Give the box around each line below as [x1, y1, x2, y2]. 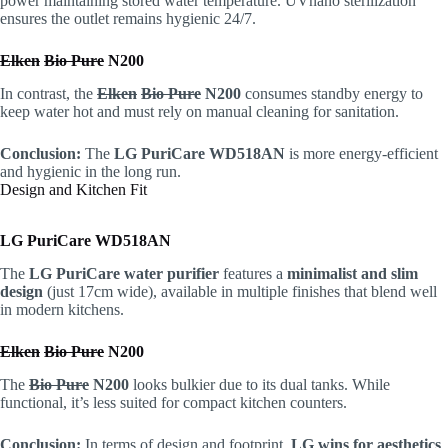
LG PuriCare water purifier [29, 264, 219, 282]
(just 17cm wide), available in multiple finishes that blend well [43, 282, 437, 300]
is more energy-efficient [285, 145, 438, 163]
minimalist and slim [287, 264, 418, 282]
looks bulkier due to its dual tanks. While [129, 375, 390, 393]
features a [219, 264, 287, 282]
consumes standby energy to [241, 85, 423, 103]
